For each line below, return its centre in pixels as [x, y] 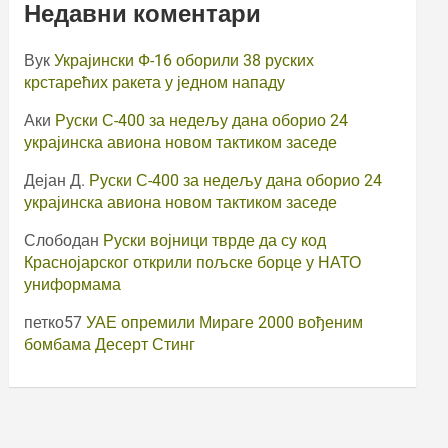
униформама [73, 284]
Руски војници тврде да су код [215, 240]
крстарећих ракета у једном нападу [155, 82]
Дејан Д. [55, 180]
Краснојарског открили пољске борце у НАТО [193, 262]
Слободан [62, 240]
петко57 [53, 322]
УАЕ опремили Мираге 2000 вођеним [225, 322]
